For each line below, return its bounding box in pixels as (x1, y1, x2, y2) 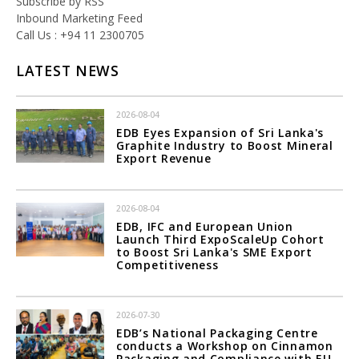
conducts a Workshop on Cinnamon (116, 338, 333, 354)
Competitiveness (116, 257, 219, 273)
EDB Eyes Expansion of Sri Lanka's (116, 125, 325, 141)
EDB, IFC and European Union (116, 219, 293, 235)
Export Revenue (116, 151, 212, 167)
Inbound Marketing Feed (16, 10, 143, 26)
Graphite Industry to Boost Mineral (116, 138, 333, 154)
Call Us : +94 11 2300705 (16, 27, 144, 43)
